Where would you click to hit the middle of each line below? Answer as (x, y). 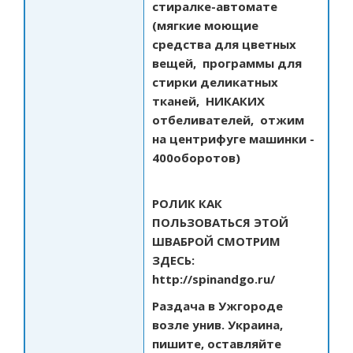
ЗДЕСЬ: (173, 260)
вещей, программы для (227, 63)
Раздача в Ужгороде (217, 306)
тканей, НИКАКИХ (208, 101)
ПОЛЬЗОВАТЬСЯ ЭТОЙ (220, 222)
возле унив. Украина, (217, 325)
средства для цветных (224, 44)
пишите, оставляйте (217, 344)
